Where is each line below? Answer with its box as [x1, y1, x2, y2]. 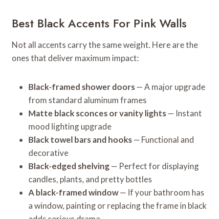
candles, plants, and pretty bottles [28, 174, 152, 184]
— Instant [166, 108, 202, 118]
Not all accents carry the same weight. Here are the [12, 39, 198, 50]
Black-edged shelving [28, 160, 109, 171]
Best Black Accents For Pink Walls [12, 14, 187, 32]
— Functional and [132, 134, 194, 145]
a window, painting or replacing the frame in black [28, 200, 207, 211]
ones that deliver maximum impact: [12, 52, 139, 63]
